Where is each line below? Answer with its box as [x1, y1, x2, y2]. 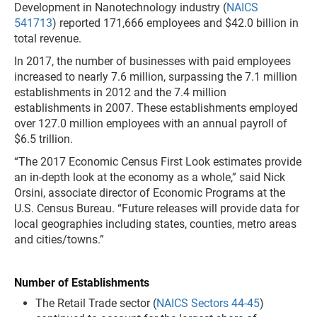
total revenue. [14, 32, 81, 45]
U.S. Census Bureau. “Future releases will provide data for [14, 202, 299, 215]
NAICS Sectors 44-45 [156, 296, 260, 310]
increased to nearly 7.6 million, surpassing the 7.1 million [14, 70, 297, 83]
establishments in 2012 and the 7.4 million [14, 86, 226, 99]
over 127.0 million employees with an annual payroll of [14, 117, 287, 130]
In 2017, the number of [14, 54, 127, 68]
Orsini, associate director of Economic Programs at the [14, 186, 285, 200]
